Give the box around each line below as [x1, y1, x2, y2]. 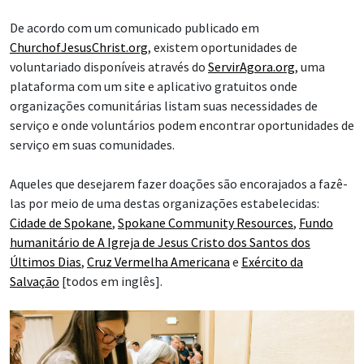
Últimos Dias [10, 253, 81, 270]
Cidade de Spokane [10, 214, 112, 231]
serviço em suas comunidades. [10, 136, 175, 153]
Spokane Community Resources [118, 214, 293, 231]
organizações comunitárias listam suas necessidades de [10, 97, 318, 114]
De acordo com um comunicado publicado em [10, 19, 259, 36]
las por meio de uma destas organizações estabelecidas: [10, 194, 319, 211]
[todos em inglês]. [59, 272, 162, 289]
